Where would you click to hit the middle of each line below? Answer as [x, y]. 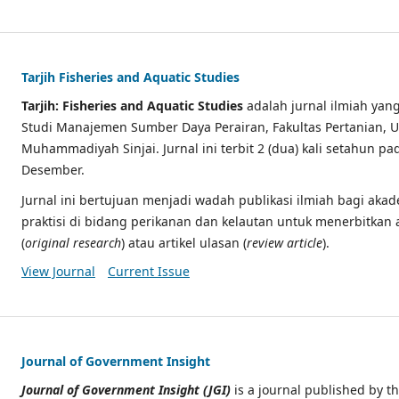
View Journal [58, 271]
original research [73, 242]
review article [285, 242]
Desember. [53, 169]
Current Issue [148, 271]
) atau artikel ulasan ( [184, 242]
